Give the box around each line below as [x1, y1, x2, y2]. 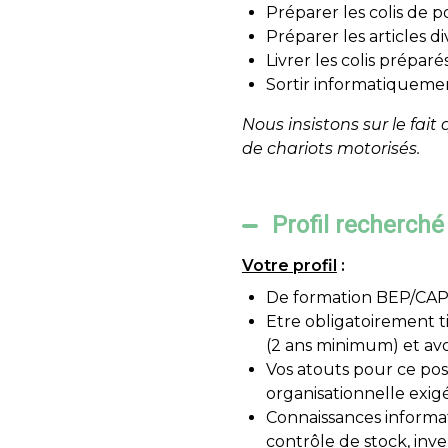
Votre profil [241, 256, 337, 275]
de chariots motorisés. [241, 139, 420, 158]
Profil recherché [271, 211, 444, 239]
